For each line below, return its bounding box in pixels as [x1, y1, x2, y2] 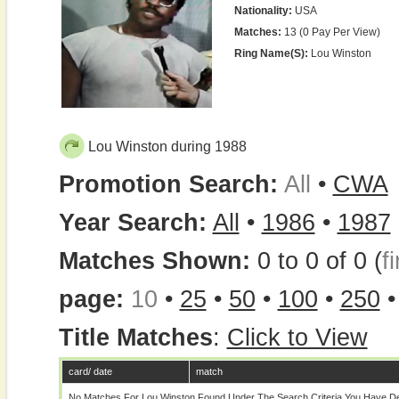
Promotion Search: [58, 171, 278, 198]
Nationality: [233, 4, 292, 17]
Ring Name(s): [233, 47, 308, 60]
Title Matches [58, 324, 213, 351]
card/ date [68, 366, 112, 377]
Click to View [226, 324, 368, 351]
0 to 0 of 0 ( [256, 248, 382, 274]
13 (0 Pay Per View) [281, 26, 380, 38]
